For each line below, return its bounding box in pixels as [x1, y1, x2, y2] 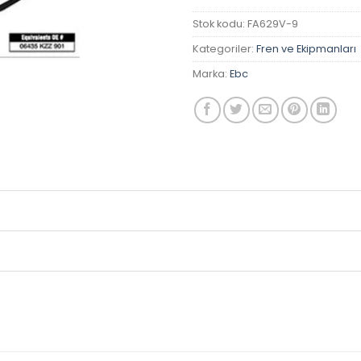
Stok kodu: [193, 17, 247, 31]
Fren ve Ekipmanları [256, 42, 356, 56]
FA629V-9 [247, 17, 298, 31]
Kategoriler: [193, 42, 256, 56]
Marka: [193, 67, 230, 81]
